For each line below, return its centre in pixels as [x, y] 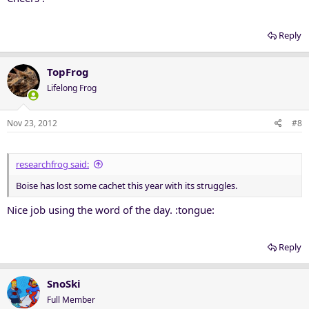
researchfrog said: [52, 164]
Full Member [71, 300]
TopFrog [68, 72]
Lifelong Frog [72, 88]
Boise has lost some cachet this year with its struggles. [127, 185]
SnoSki [64, 283]
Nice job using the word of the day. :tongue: [111, 210]
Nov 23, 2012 [32, 123]
